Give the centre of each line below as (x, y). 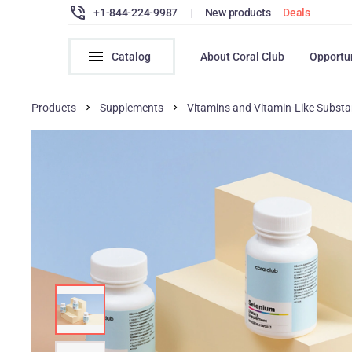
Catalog (132, 57)
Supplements (132, 108)
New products (238, 12)
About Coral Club (243, 57)
